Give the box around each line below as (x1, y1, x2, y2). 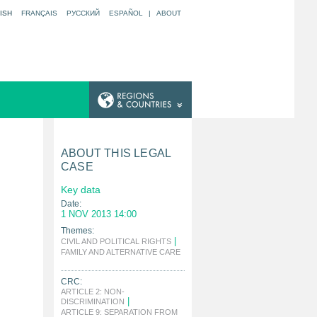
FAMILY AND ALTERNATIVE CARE (61, 248, 180, 256)
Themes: (61, 226, 94, 236)
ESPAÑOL (109, 9, 143, 17)
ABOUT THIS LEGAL (61, 147, 171, 159)
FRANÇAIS (21, 9, 57, 17)
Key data (61, 184, 100, 195)
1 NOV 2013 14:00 (61, 209, 137, 219)
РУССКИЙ (67, 9, 100, 17)
